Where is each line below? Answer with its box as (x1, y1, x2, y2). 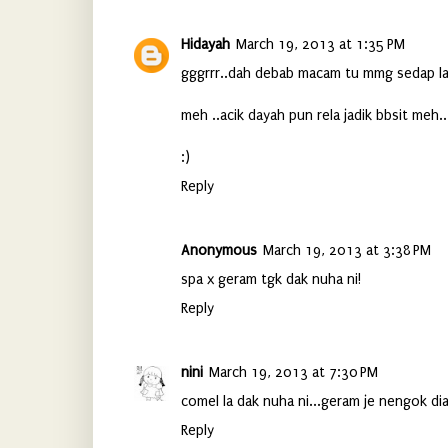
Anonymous (180, 241, 257, 259)
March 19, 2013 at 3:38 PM (262, 241, 431, 259)
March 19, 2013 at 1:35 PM (235, 36, 405, 54)
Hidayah (180, 36, 230, 54)
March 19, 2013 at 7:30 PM (208, 363, 378, 381)
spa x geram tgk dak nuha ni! (180, 270, 361, 288)
